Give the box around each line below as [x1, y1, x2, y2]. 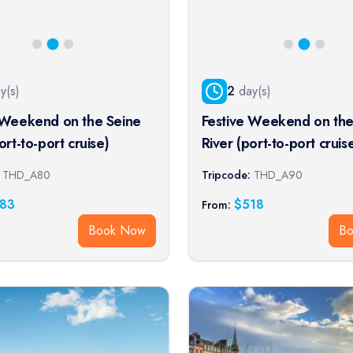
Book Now [87, 221, 146, 240]
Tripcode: [201, 166, 251, 183]
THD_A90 [253, 166, 303, 183]
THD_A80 [2, 166, 50, 183]
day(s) [234, 81, 271, 100]
